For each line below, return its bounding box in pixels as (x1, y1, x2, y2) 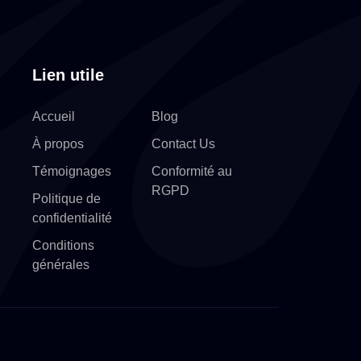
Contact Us (151, 137, 215, 151)
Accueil (32, 110, 76, 124)
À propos (32, 137, 85, 151)
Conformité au (151, 164, 232, 179)
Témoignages (32, 164, 112, 179)
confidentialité (32, 211, 113, 226)
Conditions (32, 239, 95, 253)
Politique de (32, 192, 102, 206)
